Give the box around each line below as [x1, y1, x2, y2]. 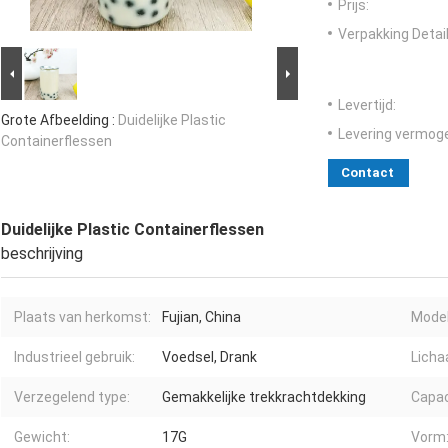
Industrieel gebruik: [14, 349, 135, 366]
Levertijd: [338, 97, 396, 114]
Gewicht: [14, 429, 70, 446]
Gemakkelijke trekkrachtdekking [162, 389, 366, 406]
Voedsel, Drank [162, 349, 257, 366]
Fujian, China [162, 309, 241, 326]
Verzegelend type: [14, 389, 130, 406]
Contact [341, 165, 394, 181]
